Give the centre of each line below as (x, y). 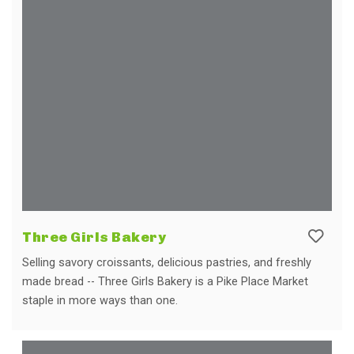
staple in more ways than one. (100, 300)
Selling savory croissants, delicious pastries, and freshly (167, 262)
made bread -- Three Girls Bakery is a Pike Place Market (165, 281)
